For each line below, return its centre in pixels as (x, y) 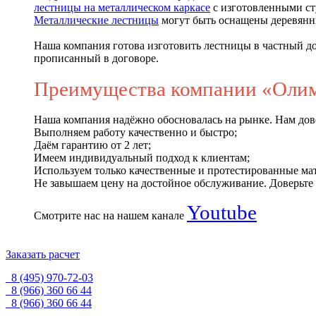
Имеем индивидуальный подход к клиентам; (142, 158)
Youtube (222, 213)
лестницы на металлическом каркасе (122, 8)
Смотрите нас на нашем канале (110, 216)
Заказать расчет (43, 255)
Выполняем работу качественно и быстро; (135, 133)
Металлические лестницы (96, 20)
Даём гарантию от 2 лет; (92, 145)
